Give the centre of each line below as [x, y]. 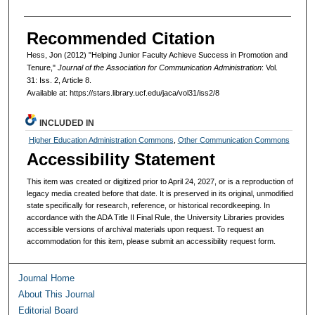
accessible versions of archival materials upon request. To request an [146, 229]
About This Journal [57, 295]
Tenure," [42, 67]
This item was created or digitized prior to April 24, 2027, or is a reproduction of [160, 181]
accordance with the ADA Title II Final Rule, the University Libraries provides [156, 217]
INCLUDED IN [67, 123]
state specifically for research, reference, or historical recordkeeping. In [149, 205]
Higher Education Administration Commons [101, 140]
